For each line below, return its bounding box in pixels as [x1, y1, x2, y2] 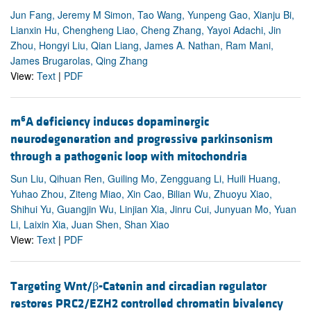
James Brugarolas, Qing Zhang [10, 53, 148, 68]
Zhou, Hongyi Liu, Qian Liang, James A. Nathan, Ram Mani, [10, 38, 274, 53]
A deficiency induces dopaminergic [26, 114, 209, 131]
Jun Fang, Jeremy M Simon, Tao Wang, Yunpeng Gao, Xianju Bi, [10, 8, 294, 22]
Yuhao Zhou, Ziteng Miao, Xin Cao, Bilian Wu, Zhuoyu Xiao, [10, 187, 272, 201]
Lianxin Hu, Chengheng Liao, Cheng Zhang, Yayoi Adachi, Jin [10, 23, 281, 37]
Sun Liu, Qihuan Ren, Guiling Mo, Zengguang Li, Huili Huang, [10, 171, 280, 186]
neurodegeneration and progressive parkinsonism [10, 131, 273, 148]
